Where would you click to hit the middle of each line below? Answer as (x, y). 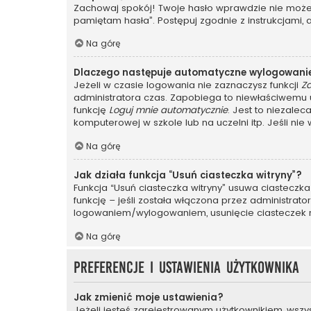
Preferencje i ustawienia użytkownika (186, 267)
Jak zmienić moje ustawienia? (149, 298)
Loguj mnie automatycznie (168, 110)
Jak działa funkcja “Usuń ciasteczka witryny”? (188, 176)
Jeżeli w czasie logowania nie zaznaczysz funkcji (187, 85)
